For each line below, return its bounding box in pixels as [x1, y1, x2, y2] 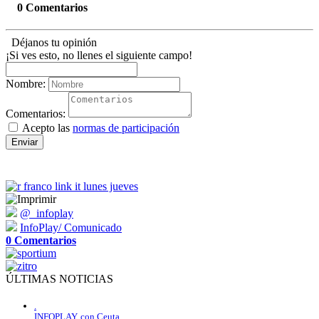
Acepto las [20, 122, 73, 135]
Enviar [11, 137, 38, 148]
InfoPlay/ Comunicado [20, 221, 122, 234]
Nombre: [6, 78, 46, 90]
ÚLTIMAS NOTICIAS [6, 273, 113, 286]
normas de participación [73, 122, 179, 135]
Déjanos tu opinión [6, 36, 97, 49]
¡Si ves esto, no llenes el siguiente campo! [6, 49, 192, 62]
